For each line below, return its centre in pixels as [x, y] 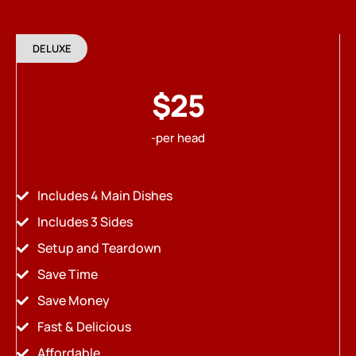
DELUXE [52, 48]
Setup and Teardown [99, 248]
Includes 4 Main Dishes [104, 196]
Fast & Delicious [84, 327]
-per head [178, 137]
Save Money [73, 301]
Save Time [67, 275]
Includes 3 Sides [85, 222]
